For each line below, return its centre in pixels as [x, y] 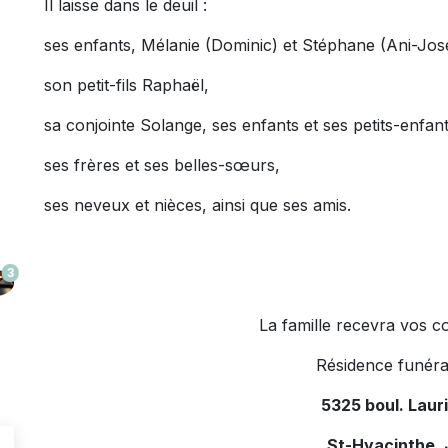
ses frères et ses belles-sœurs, [162, 165]
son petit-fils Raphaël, [126, 85]
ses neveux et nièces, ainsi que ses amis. [197, 205]
